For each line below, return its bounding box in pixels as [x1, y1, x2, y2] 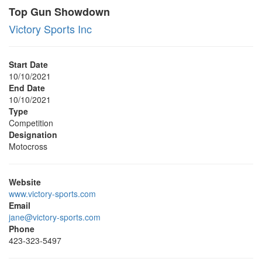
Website [9, 176, 41, 188]
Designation [9, 129, 57, 140]
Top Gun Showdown [9, 4, 110, 19]
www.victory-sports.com [9, 188, 96, 199]
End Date [9, 82, 45, 94]
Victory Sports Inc [9, 21, 92, 36]
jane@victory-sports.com [9, 211, 101, 223]
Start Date [9, 58, 48, 70]
